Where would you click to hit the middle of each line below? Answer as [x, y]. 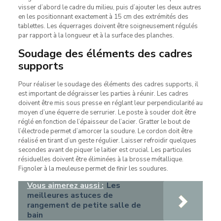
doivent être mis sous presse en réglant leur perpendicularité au [110, 103]
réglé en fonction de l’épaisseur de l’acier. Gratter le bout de [104, 122]
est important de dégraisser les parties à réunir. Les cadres [103, 93]
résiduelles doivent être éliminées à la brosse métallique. [101, 159]
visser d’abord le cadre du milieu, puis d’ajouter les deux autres [110, 7]
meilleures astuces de [70, 195]
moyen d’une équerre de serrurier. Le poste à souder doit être [107, 112]
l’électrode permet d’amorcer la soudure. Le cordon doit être [105, 131]
